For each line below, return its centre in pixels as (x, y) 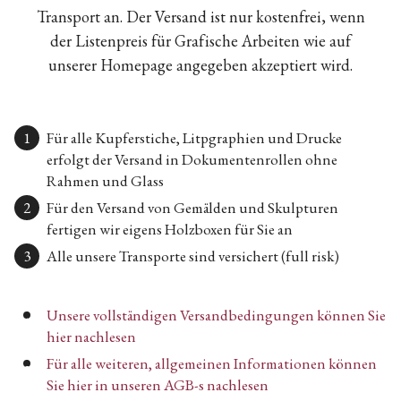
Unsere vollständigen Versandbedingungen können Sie (216, 316)
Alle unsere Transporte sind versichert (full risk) (193, 256)
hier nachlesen (91, 337)
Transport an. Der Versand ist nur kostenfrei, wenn (200, 17)
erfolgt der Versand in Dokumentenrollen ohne (192, 160)
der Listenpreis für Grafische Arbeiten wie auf (200, 41)
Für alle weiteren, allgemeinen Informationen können (212, 364)
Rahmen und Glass (105, 181)
